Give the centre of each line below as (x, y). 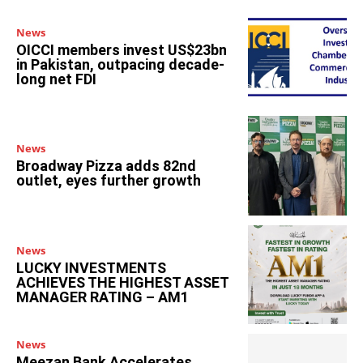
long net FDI (56, 79)
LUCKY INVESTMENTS (91, 267)
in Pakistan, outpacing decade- (120, 64)
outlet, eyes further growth (109, 181)
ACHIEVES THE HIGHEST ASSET (123, 282)
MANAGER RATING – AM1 (102, 297)
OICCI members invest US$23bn (122, 49)
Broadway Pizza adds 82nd (106, 166)
